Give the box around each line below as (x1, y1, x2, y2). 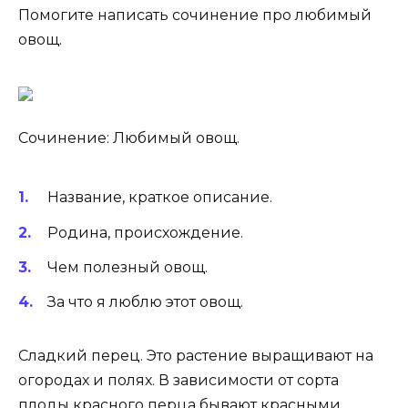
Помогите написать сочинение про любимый (18, 5, 372, 24)
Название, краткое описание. (47, 189, 272, 207)
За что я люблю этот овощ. (47, 292, 243, 311)
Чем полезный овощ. (47, 258, 208, 276)
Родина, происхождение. (47, 223, 243, 241)
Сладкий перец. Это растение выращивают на (18, 346, 373, 364)
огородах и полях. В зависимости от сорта (18, 371, 339, 389)
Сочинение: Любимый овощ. (18, 128, 240, 147)
